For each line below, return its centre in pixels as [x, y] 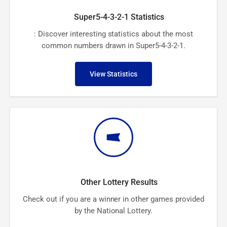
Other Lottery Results [119, 182]
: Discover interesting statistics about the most [113, 34]
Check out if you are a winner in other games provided [113, 199]
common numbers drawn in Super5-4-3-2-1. [113, 46]
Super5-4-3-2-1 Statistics [119, 17]
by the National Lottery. [113, 211]
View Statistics [113, 74]
